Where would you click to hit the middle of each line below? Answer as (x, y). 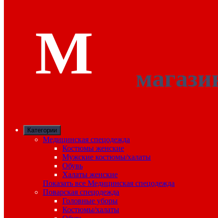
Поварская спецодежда (81, 192)
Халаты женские (90, 175)
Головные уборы (90, 201)
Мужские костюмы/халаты (107, 157)
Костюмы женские (93, 148)
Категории (42, 130)
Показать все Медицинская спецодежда (109, 183)
